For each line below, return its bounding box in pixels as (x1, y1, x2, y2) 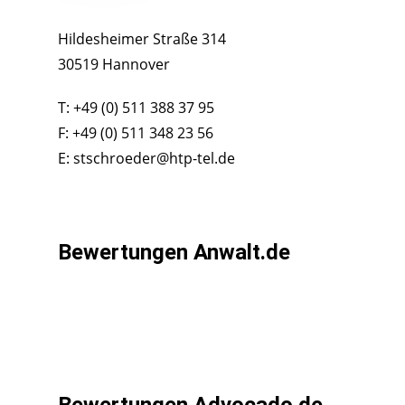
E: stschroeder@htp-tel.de (58, 148, 235, 169)
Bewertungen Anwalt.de (58, 240, 290, 266)
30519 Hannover (58, 54, 170, 75)
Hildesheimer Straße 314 (58, 29, 226, 50)
